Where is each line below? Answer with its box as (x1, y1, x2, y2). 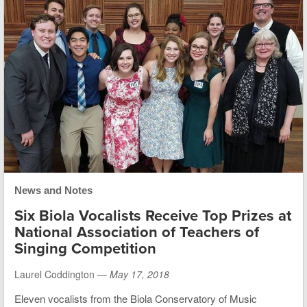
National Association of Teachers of (14, 223, 259, 242)
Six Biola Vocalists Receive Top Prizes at (14, 207, 291, 225)
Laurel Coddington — (14, 267, 110, 282)
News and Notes (14, 184, 93, 197)
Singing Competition (14, 240, 156, 258)
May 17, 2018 (110, 267, 169, 282)
